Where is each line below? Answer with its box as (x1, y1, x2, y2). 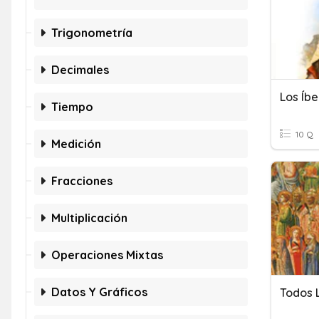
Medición (51, 137, 101, 151)
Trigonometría (51, 26, 132, 40)
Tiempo (51, 100, 93, 114)
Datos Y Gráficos (51, 285, 147, 299)
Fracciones (51, 174, 113, 188)
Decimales (51, 63, 109, 77)
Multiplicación (51, 211, 127, 225)
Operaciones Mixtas (51, 248, 163, 262)
